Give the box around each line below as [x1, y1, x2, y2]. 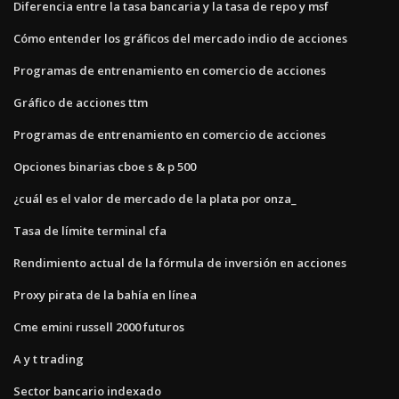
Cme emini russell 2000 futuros [13, 318, 184, 335]
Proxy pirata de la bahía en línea [13, 286, 197, 303]
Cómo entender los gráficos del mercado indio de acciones [13, 29, 347, 46]
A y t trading [13, 350, 84, 367]
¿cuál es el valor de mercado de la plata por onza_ [13, 190, 297, 207]
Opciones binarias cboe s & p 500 [13, 158, 196, 175]
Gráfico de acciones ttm [13, 94, 148, 110]
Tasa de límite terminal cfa [13, 222, 167, 239]
